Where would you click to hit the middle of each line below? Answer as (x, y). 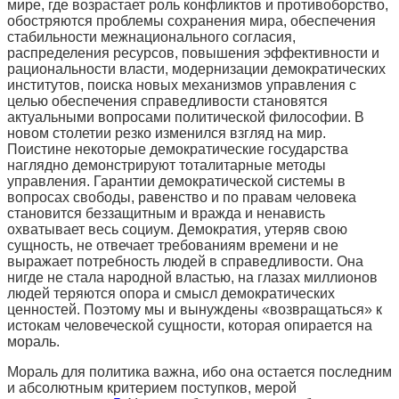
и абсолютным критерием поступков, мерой (152, 387)
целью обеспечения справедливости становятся (167, 101)
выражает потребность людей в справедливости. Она (185, 261)
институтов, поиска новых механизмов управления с (182, 85)
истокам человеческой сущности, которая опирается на (190, 325)
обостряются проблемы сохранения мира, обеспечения (191, 20)
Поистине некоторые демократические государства (178, 149)
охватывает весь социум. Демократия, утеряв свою (177, 229)
